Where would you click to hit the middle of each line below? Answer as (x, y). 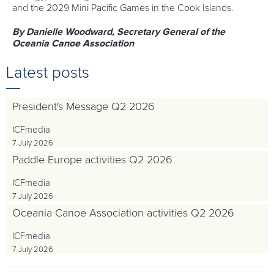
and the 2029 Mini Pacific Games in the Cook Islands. (123, 8)
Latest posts (48, 72)
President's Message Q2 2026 (83, 107)
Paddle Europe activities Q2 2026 (92, 160)
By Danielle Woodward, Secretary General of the (119, 31)
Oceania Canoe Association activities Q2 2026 (123, 213)
